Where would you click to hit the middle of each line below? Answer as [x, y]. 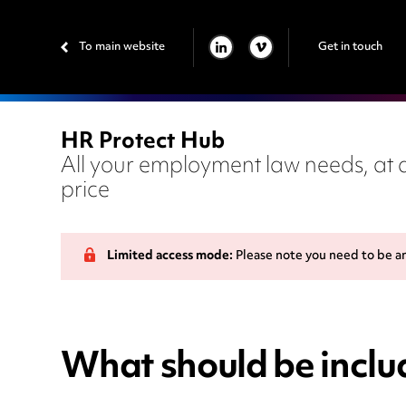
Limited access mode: [170, 257]
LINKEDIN [224, 58]
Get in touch [350, 47]
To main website [122, 47]
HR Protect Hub [143, 143]
